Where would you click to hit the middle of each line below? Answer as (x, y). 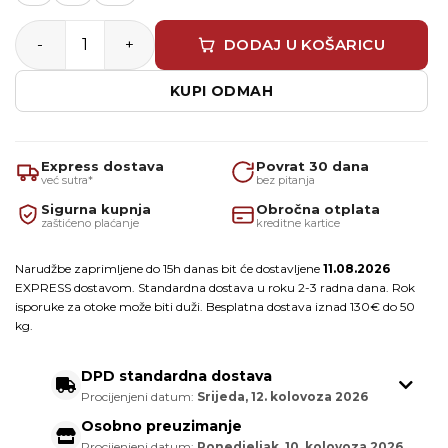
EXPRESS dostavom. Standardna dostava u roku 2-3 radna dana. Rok (215, 287)
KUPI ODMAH (221, 90)
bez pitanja (285, 179)
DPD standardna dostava (176, 375)
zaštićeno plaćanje (90, 222)
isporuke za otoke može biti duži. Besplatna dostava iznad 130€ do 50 (215, 306)
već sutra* (67, 179)
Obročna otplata (317, 208)
